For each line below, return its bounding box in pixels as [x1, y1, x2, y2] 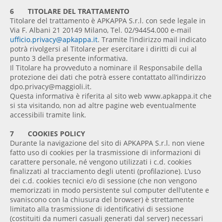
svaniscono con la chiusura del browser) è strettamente [10, 195, 194, 205]
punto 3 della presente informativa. [10, 54, 128, 63]
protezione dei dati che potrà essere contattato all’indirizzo [10, 72, 206, 82]
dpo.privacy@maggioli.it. [10, 82, 92, 92]
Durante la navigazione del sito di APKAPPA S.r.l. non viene [10, 138, 205, 148]
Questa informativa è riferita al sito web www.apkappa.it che [10, 91, 212, 101]
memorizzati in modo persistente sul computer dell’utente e [10, 185, 209, 195]
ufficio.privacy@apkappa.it [10, 35, 98, 45]
